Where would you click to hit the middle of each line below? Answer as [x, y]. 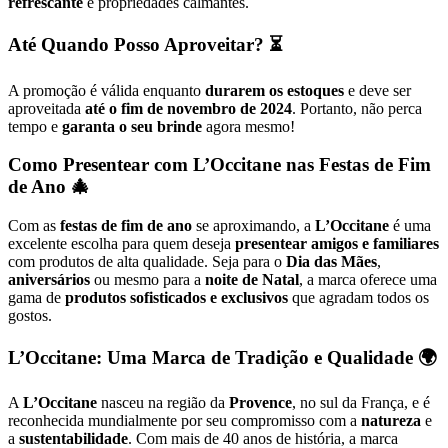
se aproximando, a [253, 225]
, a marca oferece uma [368, 279]
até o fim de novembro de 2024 [188, 108]
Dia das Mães [331, 261]
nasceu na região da [163, 403]
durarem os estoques [274, 90]
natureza [391, 421]
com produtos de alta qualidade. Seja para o [147, 261]
